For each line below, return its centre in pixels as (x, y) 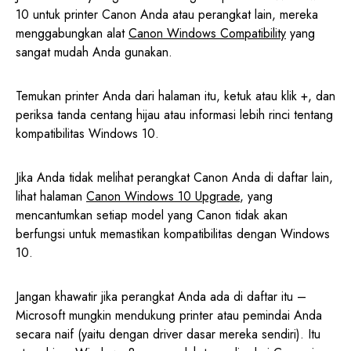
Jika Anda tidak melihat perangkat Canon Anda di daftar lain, (174, 178)
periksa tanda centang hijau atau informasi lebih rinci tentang (174, 115)
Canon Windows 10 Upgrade (163, 197)
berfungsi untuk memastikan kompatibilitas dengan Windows (173, 234)
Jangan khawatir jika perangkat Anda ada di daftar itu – (161, 297)
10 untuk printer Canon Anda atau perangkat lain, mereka (167, 15)
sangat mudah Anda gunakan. (94, 52)
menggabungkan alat (72, 34)
